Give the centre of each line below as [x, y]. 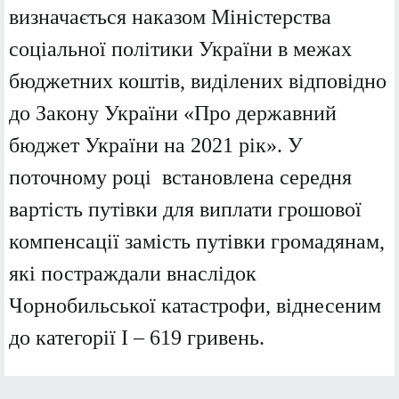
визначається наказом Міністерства [170, 17]
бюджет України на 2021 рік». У [156, 146]
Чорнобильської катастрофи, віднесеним [195, 306]
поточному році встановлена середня [180, 178]
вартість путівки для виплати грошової [185, 210]
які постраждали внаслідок [133, 274]
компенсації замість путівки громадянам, [197, 242]
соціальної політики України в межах [180, 49]
